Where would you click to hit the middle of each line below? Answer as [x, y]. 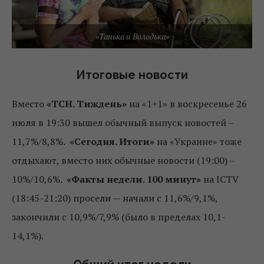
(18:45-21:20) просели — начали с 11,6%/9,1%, [115, 198]
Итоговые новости [132, 75]
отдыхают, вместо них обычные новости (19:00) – [123, 160]
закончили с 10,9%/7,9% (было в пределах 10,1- [119, 217]
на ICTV [220, 179]
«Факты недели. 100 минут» [134, 179]
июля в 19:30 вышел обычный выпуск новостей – [123, 122]
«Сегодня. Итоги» [112, 141]
